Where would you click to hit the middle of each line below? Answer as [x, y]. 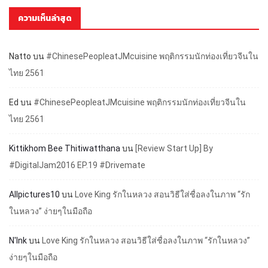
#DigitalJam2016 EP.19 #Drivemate [77, 165]
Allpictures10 [34, 195]
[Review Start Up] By [174, 149]
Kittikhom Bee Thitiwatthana [65, 149]
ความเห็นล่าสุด [45, 19]
